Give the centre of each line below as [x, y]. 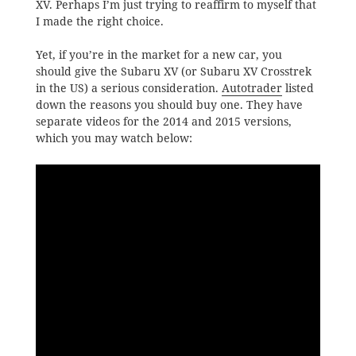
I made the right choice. [99, 21]
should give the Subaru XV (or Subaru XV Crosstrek [173, 72]
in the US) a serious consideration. [128, 89]
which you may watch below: [114, 139]
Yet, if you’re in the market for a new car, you [159, 55]
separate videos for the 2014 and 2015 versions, [163, 122]
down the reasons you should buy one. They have [169, 105]
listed [298, 89]
